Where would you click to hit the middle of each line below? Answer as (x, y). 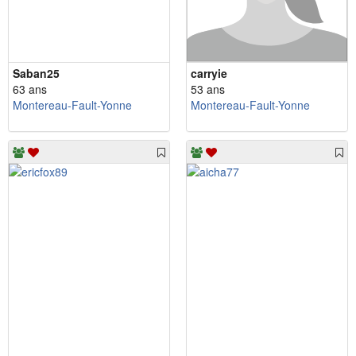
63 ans (30, 89)
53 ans (208, 89)
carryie (209, 74)
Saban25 (36, 74)
